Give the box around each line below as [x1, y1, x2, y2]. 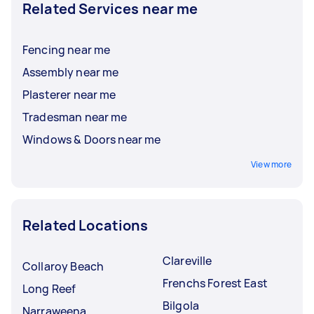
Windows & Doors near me [22, 131, 161, 147]
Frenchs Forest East [163, 275, 268, 291]
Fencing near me [22, 41, 111, 57]
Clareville [163, 252, 212, 268]
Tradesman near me [22, 109, 128, 125]
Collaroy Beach [22, 258, 104, 274]
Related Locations [22, 215, 149, 235]
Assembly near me [22, 64, 119, 80]
